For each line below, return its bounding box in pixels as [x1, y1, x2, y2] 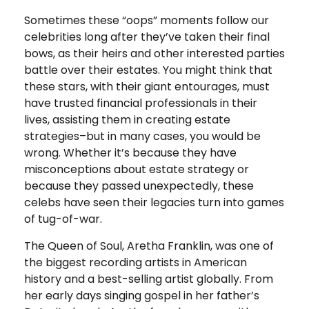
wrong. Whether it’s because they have [24, 145, 237, 161]
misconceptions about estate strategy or [24, 161, 249, 177]
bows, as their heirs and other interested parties [24, 46, 285, 61]
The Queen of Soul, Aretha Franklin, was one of [24, 238, 274, 254]
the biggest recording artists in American [24, 255, 247, 270]
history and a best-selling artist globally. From [24, 271, 273, 287]
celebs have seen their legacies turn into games [24, 195, 284, 210]
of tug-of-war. [24, 211, 105, 227]
